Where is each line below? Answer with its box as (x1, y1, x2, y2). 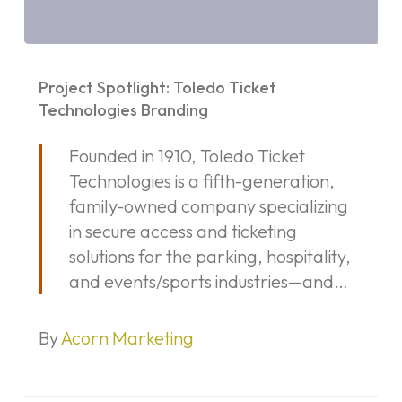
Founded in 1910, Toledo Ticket (68, 144, 305, 167)
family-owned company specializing (68, 194, 348, 217)
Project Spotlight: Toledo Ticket (38, 76, 276, 98)
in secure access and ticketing (68, 219, 297, 242)
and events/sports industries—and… (68, 269, 348, 293)
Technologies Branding (38, 99, 208, 120)
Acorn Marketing (60, 326, 194, 349)
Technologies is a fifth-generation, (68, 169, 335, 192)
